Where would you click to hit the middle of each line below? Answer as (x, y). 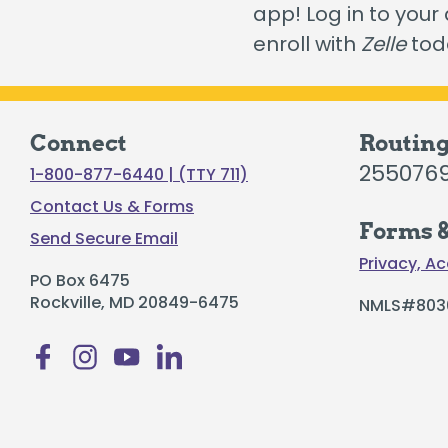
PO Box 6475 (80, 281)
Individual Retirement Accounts (185, 50)
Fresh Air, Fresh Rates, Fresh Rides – (245, 201)
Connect (78, 143)
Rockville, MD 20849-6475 (134, 303)
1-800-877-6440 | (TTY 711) (139, 175)
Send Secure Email (104, 239)
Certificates (98, 15)
